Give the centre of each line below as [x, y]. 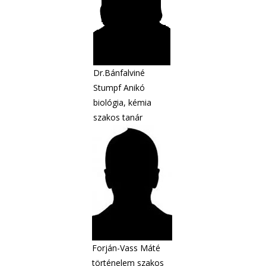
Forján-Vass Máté [126, 248]
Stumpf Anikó [119, 88]
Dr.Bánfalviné [119, 73]
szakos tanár [118, 117]
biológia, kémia [122, 102]
